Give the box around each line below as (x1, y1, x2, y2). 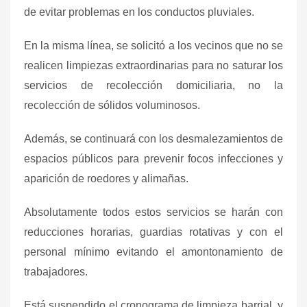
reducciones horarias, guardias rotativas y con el (24, 225, 283, 238)
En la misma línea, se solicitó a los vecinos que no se (24, 39, 283, 51)
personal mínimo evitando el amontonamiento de (24, 245, 283, 258)
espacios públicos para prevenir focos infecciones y (24, 152, 283, 164)
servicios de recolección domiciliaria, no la (24, 79, 283, 91)
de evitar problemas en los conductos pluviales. (24, 5, 254, 18)
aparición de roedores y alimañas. (24, 172, 188, 184)
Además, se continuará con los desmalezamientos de (24, 132, 283, 145)
